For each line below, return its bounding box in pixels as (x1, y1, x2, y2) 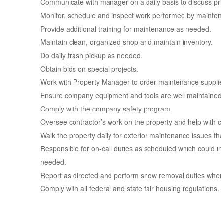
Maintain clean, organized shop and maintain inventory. (40, 37, 213, 47)
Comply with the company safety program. (40, 104, 172, 113)
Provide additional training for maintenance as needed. (40, 24, 211, 34)
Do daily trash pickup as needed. (40, 50, 143, 60)
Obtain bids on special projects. (40, 64, 138, 74)
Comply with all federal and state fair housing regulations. (40, 184, 219, 193)
